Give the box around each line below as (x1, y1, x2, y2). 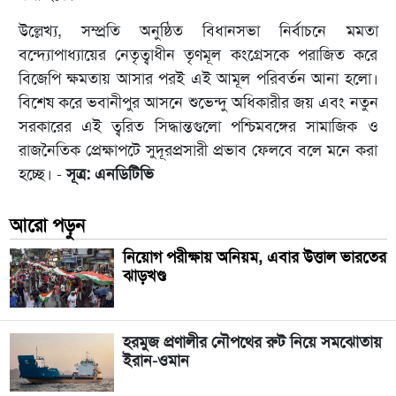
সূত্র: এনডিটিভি (61, 164, 154, 186)
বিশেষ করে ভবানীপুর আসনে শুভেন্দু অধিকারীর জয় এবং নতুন (18, 92, 378, 114)
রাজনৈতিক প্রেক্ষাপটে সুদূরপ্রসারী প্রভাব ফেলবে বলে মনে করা (18, 140, 378, 162)
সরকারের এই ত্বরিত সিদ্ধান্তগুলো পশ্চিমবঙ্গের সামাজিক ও (18, 116, 378, 138)
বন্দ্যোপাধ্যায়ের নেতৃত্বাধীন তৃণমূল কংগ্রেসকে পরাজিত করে (18, 44, 378, 66)
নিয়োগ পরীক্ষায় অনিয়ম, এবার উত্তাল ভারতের (122, 247, 386, 269)
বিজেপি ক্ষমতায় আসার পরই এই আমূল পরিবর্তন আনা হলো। (18, 68, 378, 90)
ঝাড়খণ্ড (122, 265, 166, 287)
